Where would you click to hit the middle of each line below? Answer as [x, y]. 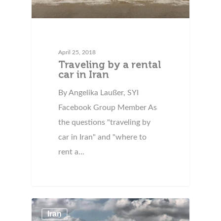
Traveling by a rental [110, 64]
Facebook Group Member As [108, 107]
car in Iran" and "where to [103, 137]
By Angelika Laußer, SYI [99, 92]
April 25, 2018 [77, 52]
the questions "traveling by [105, 122]
